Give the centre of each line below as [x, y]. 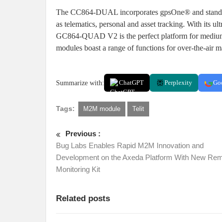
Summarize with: [80, 83]
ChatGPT [131, 83]
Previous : [83, 134]
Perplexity [178, 83]
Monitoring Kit [78, 169]
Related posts [83, 199]
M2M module [102, 109]
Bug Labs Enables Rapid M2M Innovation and [130, 146]
